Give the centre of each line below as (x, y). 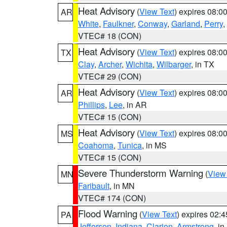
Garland (186, 24)
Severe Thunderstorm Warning (141, 173)
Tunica (130, 145)
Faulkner (118, 24)
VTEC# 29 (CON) (110, 76)
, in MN (122, 186)
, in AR (135, 105)
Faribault (94, 186)
